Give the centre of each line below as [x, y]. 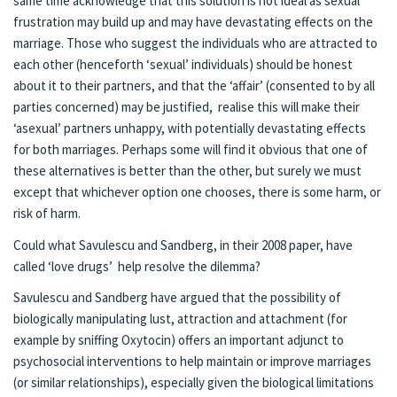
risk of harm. [47, 214]
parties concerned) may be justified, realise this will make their [187, 107]
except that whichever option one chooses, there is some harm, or [197, 192]
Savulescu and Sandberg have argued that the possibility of [177, 297]
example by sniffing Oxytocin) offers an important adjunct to [179, 339]
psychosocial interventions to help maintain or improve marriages [192, 361]
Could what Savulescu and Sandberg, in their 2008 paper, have [183, 245]
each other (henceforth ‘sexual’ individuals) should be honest [183, 65]
